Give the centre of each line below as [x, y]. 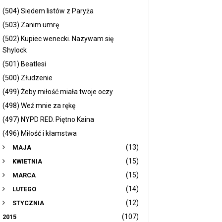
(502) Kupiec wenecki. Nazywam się [58, 39]
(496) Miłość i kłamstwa [40, 133]
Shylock [15, 50]
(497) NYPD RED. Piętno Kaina [48, 119]
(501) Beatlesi [24, 64]
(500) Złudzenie [28, 78]
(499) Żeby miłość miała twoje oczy [58, 92]
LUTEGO [24, 189]
